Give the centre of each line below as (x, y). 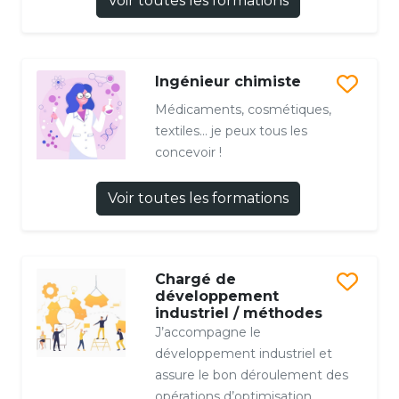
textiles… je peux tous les (231, 130)
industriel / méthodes (238, 313)
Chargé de (195, 279)
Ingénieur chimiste (228, 81)
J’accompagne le (208, 332)
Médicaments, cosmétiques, (243, 109)
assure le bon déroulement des (251, 375)
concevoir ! (188, 152)
